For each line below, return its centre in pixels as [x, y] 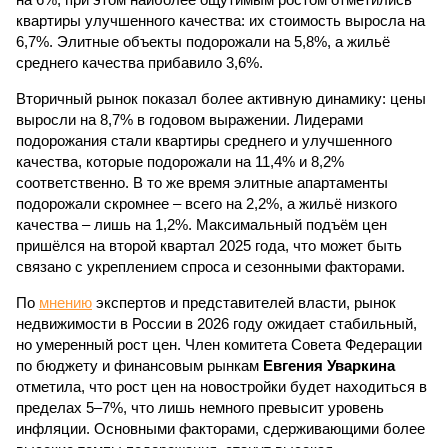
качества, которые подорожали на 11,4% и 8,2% [180, 161]
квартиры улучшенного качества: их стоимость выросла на [220, 20]
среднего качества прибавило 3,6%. [139, 62]
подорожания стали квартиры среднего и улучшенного [204, 140]
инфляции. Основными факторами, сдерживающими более [220, 428]
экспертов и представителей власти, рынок [244, 302]
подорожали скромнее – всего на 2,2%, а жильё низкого [206, 203]
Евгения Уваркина [329, 365]
